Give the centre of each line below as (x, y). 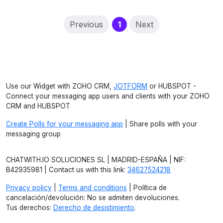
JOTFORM (130, 86)
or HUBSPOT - (172, 86)
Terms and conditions (93, 188)
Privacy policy (29, 188)
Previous (87, 24)
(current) (138, 24)
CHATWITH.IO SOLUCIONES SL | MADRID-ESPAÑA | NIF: (96, 160)
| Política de (147, 188)
